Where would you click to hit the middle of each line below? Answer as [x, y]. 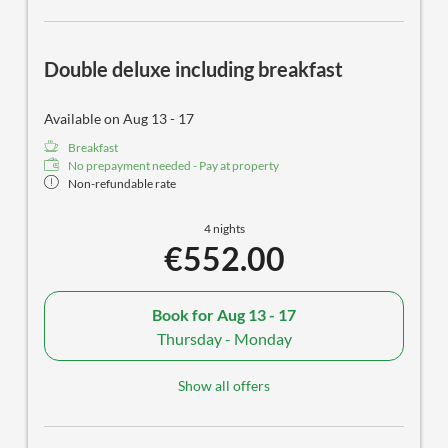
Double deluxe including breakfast [193, 69]
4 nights [224, 229]
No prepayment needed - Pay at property [173, 166]
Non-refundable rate [122, 184]
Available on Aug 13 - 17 [119, 119]
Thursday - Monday [224, 338]
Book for [184, 314]
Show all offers [224, 386]
